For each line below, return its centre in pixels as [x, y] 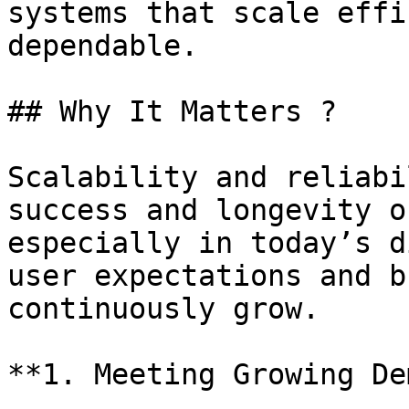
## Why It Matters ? [172, 111]
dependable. [103, 46]
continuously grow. [163, 309]
